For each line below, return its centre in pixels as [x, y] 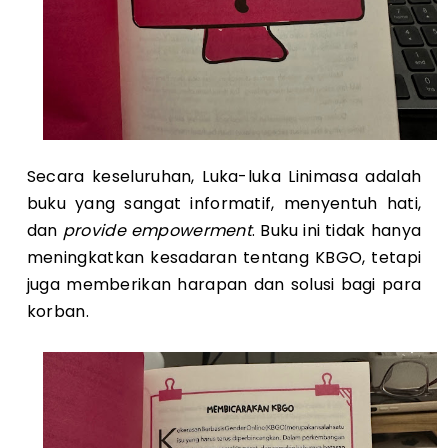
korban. [57, 311]
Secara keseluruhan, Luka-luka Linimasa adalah [224, 176]
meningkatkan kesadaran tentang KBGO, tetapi [224, 257]
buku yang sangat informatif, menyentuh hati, [224, 203]
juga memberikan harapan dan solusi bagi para [224, 284]
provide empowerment [157, 230]
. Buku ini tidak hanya [337, 230]
